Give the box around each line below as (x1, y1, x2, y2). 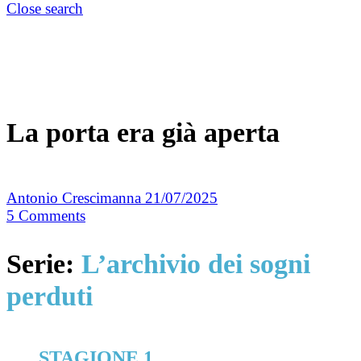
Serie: (6, 248, 81, 279)
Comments (19, 207, 85, 225)
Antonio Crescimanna (6, 189, 145, 207)
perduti (6, 280, 93, 311)
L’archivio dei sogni (81, 248, 310, 279)
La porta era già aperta (6, 118, 280, 148)
